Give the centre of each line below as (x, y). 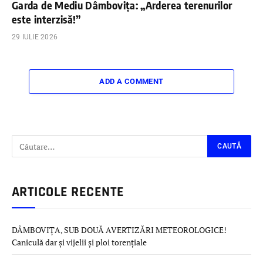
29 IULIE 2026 (35, 37)
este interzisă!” (46, 19)
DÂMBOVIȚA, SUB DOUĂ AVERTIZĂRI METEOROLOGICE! (119, 230)
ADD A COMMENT (131, 82)
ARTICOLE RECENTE (68, 192)
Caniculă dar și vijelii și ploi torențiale (79, 242)
